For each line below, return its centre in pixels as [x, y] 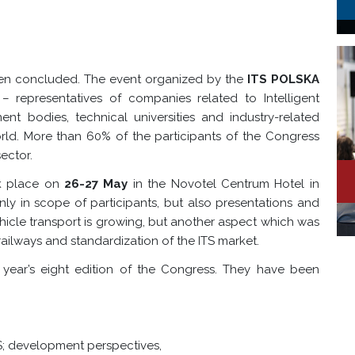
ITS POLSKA [283, 79]
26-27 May [99, 184]
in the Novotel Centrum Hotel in [226, 184]
